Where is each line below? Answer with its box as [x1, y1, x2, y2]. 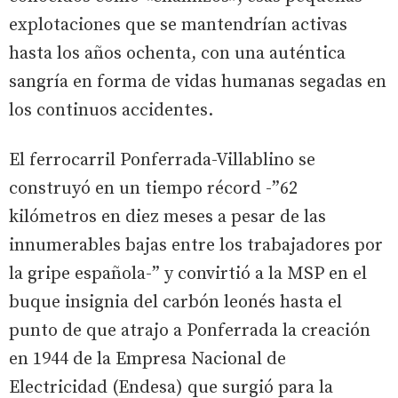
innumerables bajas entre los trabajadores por [9, 234, 383, 257]
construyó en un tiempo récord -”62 [9, 177, 298, 200]
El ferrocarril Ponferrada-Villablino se [9, 148, 315, 171]
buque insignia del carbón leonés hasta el [9, 291, 342, 314]
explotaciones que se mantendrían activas [9, 13, 347, 36]
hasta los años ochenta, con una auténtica [9, 42, 346, 65]
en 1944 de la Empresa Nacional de [9, 347, 286, 370]
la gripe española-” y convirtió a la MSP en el [9, 262, 367, 285]
